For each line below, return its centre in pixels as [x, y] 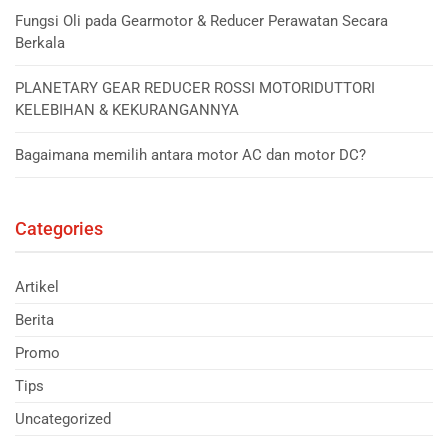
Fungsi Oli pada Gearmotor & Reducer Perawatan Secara [201, 20]
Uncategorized [63, 418]
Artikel [37, 286]
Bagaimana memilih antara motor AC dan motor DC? [190, 154]
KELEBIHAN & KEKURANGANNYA [127, 109]
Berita [34, 319]
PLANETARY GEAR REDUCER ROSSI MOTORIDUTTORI [195, 87]
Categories [59, 228]
